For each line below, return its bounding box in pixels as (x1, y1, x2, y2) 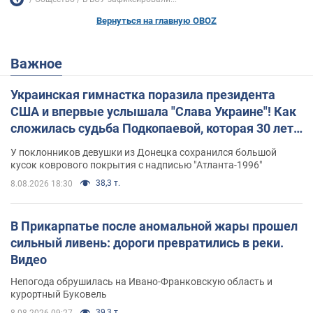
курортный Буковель (10, 289, 107, 300)
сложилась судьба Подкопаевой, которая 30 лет (10, 121, 293, 136)
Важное (20, 55, 62, 73)
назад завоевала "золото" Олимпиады (10, 138, 236, 153)
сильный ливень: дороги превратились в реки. (10, 235, 284, 251)
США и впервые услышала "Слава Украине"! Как (10, 104, 296, 119)
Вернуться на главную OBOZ (96, 15, 217, 27)
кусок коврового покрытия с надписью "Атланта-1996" (10, 159, 262, 171)
